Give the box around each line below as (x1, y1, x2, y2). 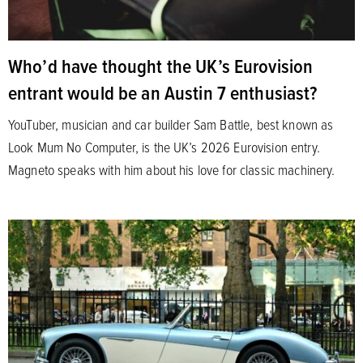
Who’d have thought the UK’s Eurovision (8, 51, 314, 79)
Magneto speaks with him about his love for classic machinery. (8, 159, 335, 179)
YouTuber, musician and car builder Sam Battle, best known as (8, 113, 334, 134)
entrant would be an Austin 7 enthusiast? (8, 78, 318, 106)
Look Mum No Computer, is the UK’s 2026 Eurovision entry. (8, 136, 320, 156)
